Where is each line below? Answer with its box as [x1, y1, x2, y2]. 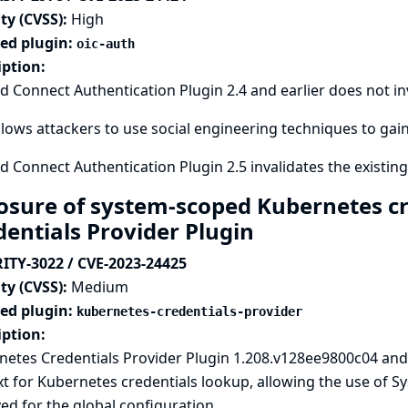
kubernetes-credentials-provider [76, 304, 302, 319]
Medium [70, 277, 128, 297]
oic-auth [76, 36, 135, 51]
